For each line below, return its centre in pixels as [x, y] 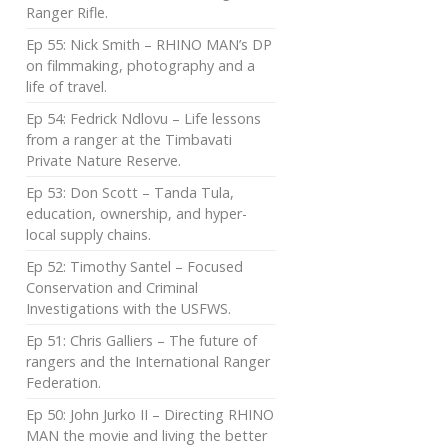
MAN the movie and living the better [146, 435]
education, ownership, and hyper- [136, 213]
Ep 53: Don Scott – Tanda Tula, [130, 192]
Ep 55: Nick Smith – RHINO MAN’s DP [149, 44]
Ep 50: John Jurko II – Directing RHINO [150, 414]
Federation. [63, 382]
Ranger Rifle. [67, 12]
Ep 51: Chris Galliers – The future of [141, 340]
